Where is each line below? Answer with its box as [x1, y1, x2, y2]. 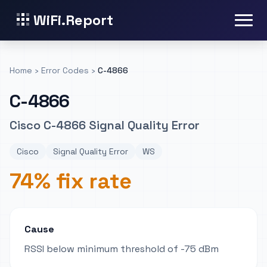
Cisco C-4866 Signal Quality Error [10, 117, 200, 133]
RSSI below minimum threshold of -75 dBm [24, 243, 219, 255]
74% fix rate [10, 167, 132, 195]
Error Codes [41, 65, 89, 76]
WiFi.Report [33, 11, 113, 29]
